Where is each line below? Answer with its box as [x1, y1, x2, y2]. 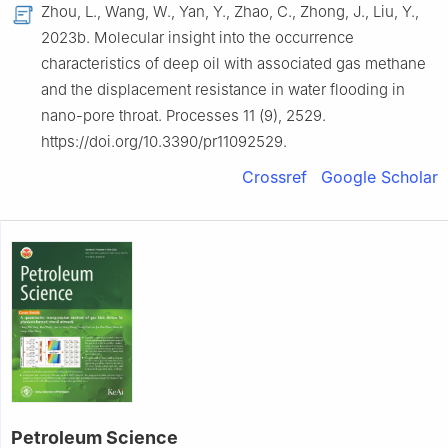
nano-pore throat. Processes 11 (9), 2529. [41, 105, 326, 125]
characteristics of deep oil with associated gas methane [41, 53, 426, 73]
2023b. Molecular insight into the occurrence [41, 27, 354, 47]
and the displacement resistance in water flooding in [41, 79, 405, 99]
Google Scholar [321, 166, 438, 187]
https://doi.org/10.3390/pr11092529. [41, 131, 287, 151]
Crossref [242, 166, 307, 187]
